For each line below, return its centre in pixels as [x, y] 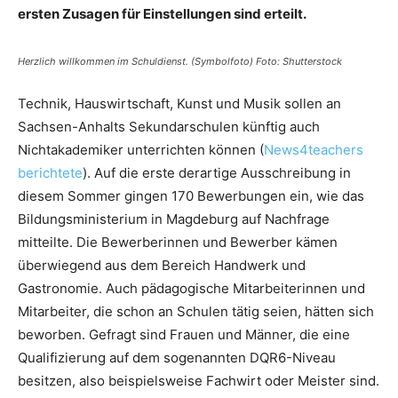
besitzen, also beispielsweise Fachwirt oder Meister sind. [199, 381]
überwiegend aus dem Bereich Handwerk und [162, 265]
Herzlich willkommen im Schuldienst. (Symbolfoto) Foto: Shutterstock [180, 61]
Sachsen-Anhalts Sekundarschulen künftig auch [169, 127]
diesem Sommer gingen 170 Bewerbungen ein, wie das [191, 196]
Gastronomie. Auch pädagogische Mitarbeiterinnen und [191, 288]
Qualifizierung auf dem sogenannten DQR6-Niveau [177, 358]
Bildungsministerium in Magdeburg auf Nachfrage [174, 219]
